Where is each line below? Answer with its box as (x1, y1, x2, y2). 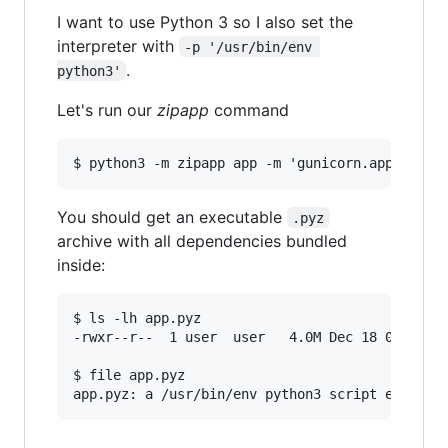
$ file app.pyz (73, 366, 185, 383)
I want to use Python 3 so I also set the (57, 11, 353, 32)
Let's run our (57, 99, 157, 120)
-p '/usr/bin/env (184, 38, 321, 55)
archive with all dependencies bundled (57, 230, 347, 251)
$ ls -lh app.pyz (73, 309, 201, 326)
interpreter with (57, 35, 179, 56)
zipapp (157, 99, 209, 120)
